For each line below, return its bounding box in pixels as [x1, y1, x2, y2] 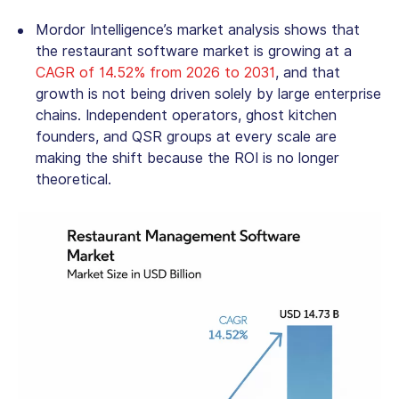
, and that [275, 64, 340, 82]
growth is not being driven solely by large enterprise [36, 85, 381, 103]
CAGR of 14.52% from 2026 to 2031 [36, 64, 275, 82]
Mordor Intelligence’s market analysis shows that [36, 21, 360, 39]
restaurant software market [62, 43, 249, 61]
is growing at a [249, 43, 352, 61]
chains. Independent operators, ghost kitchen [36, 107, 337, 125]
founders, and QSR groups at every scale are [36, 128, 337, 146]
